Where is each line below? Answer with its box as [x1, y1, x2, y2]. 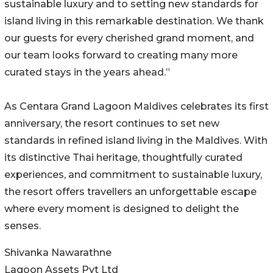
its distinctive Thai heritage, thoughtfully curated [4, 152, 243, 164]
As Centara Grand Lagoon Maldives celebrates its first [4, 101, 269, 113]
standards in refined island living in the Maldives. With [4, 135, 268, 147]
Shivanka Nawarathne [4, 247, 112, 259]
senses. [4, 220, 41, 232]
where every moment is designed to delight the [4, 203, 239, 215]
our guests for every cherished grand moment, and [4, 32, 254, 44]
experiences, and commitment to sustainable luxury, [4, 169, 262, 181]
